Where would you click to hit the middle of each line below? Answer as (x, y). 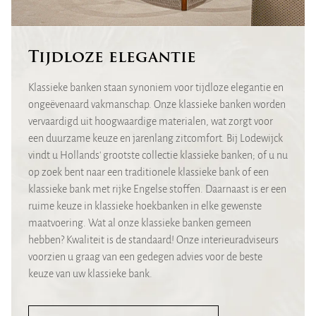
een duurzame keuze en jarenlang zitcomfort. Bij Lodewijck (156, 139)
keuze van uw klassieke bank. (90, 275)
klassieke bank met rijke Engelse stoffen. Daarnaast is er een (157, 190)
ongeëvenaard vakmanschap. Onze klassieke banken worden (157, 105)
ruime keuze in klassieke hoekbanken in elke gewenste (145, 207)
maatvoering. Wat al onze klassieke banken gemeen (140, 224)
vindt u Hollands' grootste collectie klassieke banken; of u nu (158, 156)
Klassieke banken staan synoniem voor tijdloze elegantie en (156, 89)
